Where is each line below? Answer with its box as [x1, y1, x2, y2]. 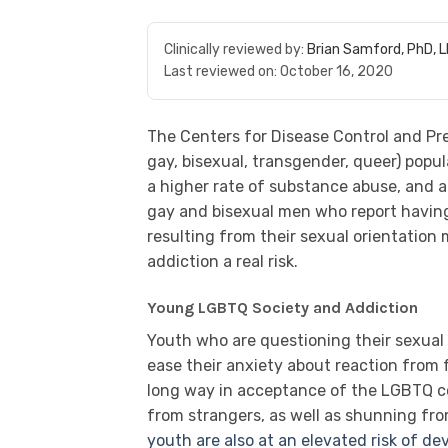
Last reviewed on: [164, 63, 280, 80]
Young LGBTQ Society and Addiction [147, 297, 418, 317]
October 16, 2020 [280, 63, 393, 80]
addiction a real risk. [147, 252, 302, 271]
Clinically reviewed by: [164, 41, 307, 58]
